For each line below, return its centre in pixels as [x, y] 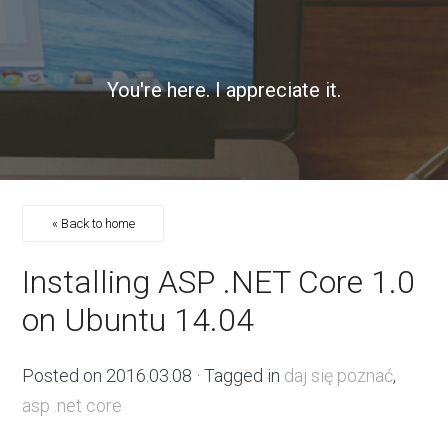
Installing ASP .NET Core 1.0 [219, 282]
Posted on [64, 375]
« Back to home [93, 223]
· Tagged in [238, 375]
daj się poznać [339, 375]
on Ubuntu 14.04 [138, 320]
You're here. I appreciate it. [224, 90]
